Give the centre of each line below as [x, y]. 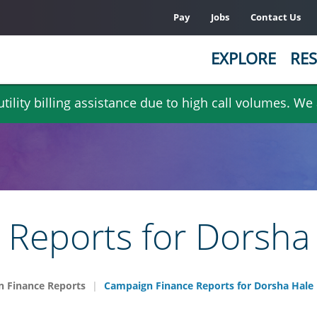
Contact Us [276, 17]
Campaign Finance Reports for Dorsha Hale [207, 286]
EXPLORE [243, 58]
